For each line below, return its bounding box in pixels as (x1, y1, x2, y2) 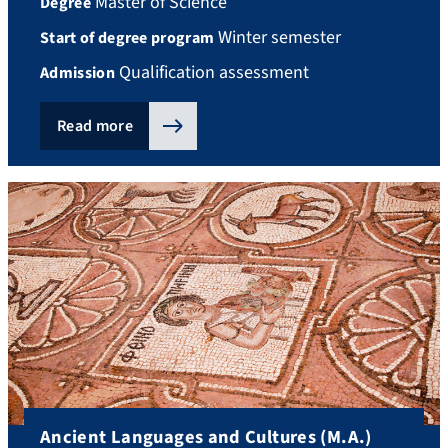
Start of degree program (40, 27, 215, 50)
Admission (40, 62, 115, 85)
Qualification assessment (114, 60, 309, 86)
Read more (57, 115, 133, 138)
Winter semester (214, 25, 342, 51)
